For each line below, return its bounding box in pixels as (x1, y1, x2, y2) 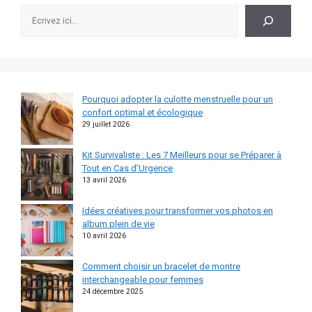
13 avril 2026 (82, 175, 126, 185)
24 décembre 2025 (82, 286, 143, 296)
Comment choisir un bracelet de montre (82, 260, 240, 272)
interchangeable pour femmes (82, 274, 203, 285)
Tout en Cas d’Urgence (82, 162, 173, 173)
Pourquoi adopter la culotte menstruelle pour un (82, 93, 273, 104)
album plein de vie (82, 218, 155, 229)
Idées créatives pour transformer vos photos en (82, 205, 273, 216)
